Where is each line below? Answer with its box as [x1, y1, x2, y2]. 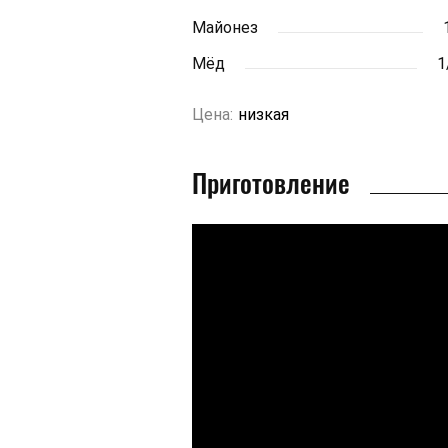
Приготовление [192, 163, 350, 202]
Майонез [192, 18, 258, 37]
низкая [238, 105, 289, 124]
